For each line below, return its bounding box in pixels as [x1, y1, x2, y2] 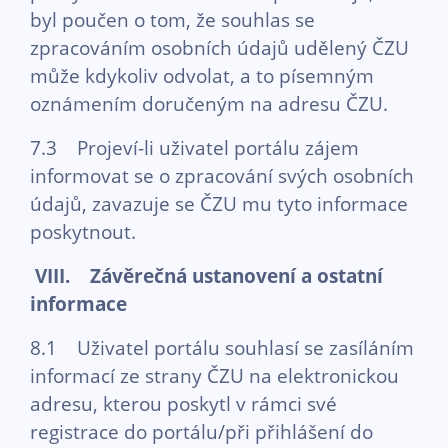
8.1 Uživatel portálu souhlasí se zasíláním [30, 334, 414, 361]
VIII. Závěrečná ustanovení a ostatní [35, 262, 383, 289]
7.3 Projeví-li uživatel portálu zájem [30, 134, 359, 161]
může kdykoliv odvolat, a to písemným [30, 62, 374, 89]
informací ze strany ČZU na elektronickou [30, 362, 399, 389]
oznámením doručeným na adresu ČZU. [30, 90, 388, 117]
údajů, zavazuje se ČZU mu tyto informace [30, 190, 408, 217]
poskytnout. [30, 218, 136, 245]
